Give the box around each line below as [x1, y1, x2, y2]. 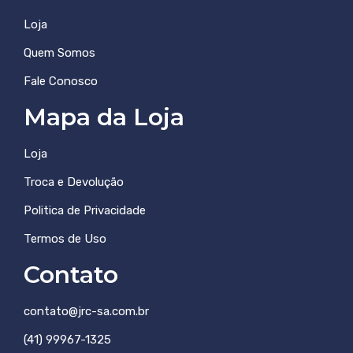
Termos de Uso [24, 231, 106, 246]
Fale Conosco [24, 73, 98, 88]
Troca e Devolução [24, 174, 124, 189]
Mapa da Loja [24, 102, 184, 132]
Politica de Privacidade [24, 203, 146, 217]
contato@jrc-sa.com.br [24, 303, 149, 318]
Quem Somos [24, 45, 95, 60]
